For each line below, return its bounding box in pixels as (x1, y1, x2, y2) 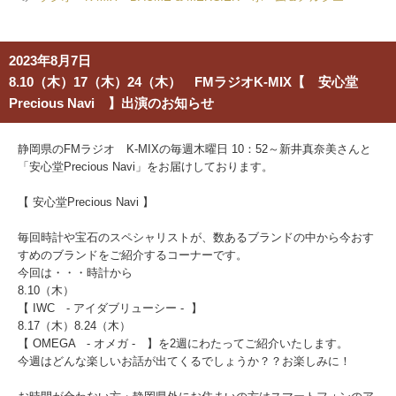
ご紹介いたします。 (245, 337, 348, 350)
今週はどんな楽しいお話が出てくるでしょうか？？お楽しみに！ (18, 354, 351, 368)
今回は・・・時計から (18, 266, 133, 279)
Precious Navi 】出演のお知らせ (9, 95, 214, 110)
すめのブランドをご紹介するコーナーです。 (18, 248, 247, 262)
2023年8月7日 (9, 53, 91, 68)
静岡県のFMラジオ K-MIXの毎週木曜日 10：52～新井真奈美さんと (18, 142, 371, 156)
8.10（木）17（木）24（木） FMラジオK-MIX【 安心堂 (9, 74, 358, 89)
